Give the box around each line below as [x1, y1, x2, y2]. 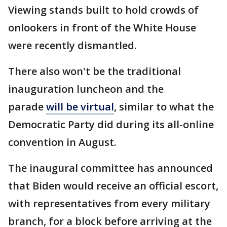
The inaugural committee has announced [8, 161, 213, 175]
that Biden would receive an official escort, [8, 179, 218, 193]
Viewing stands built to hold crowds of [8, 3, 199, 17]
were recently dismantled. [8, 39, 137, 52]
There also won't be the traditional [8, 64, 181, 78]
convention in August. [8, 135, 117, 149]
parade [8, 100, 46, 113]
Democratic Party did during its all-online [8, 118, 214, 131]
